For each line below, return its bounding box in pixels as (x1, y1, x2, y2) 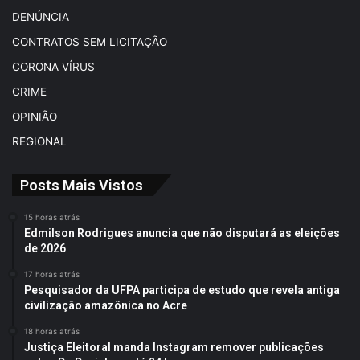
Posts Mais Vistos (20, 176, 143, 194)
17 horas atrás (24, 268, 80, 279)
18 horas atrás (24, 325, 80, 336)
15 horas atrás (24, 211, 80, 222)
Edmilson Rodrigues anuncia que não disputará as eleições (24, 226, 340, 239)
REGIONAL (12, 134, 67, 148)
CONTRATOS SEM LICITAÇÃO (12, 35, 167, 48)
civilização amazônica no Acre (24, 298, 187, 312)
